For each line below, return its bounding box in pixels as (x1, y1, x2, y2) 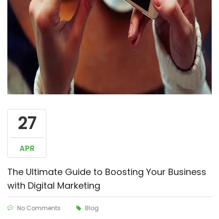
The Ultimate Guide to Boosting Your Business (7, 166, 206, 178)
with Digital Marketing (7, 179, 100, 192)
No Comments (17, 204, 61, 212)
